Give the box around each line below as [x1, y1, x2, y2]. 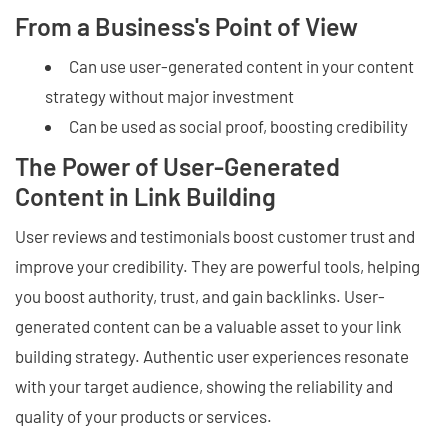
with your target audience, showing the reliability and [15, 375, 393, 396]
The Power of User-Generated [15, 150, 340, 181]
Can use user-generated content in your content [69, 55, 414, 76]
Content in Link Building [15, 180, 276, 211]
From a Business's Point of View [15, 10, 358, 41]
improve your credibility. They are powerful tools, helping [15, 255, 420, 276]
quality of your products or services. [15, 405, 275, 426]
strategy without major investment [45, 85, 294, 106]
